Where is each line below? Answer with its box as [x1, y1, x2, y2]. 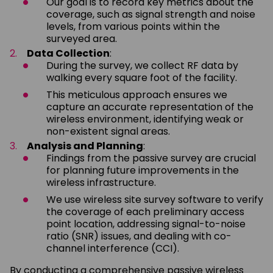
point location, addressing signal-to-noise [46, 216, 246, 231]
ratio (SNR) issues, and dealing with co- [46, 229, 232, 243]
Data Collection [27, 46, 110, 60]
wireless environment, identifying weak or [46, 112, 244, 126]
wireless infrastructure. [46, 175, 156, 190]
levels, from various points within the [46, 19, 220, 34]
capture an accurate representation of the [46, 99, 253, 114]
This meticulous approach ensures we [46, 87, 227, 102]
